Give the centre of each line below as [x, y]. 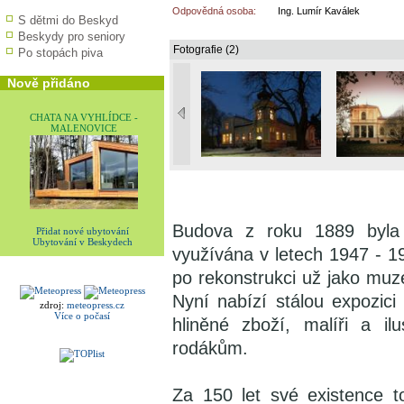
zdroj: [53, 305]
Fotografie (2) [206, 50]
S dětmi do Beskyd [68, 20]
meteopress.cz [96, 305]
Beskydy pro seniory [72, 37]
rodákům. [210, 348]
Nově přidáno [49, 83]
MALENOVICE [84, 128]
